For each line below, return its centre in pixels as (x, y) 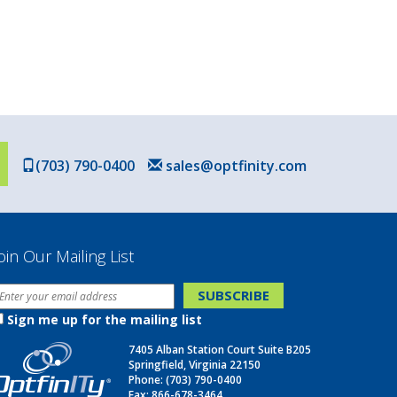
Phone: (147, 380)
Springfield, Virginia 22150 (195, 365)
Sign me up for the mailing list (105, 319)
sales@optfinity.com (234, 166)
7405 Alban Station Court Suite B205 (220, 350)
